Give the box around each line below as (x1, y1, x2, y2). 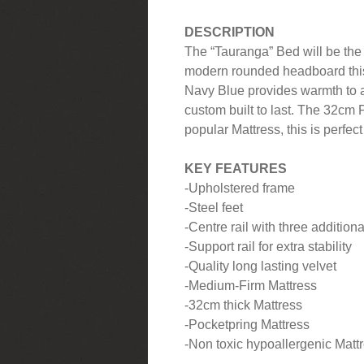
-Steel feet (184, 200, 243, 214)
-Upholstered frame (184, 180, 295, 195)
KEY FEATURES (184, 161, 287, 175)
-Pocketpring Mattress (184, 317, 310, 331)
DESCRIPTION (184, 24, 275, 39)
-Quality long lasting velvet (184, 258, 336, 273)
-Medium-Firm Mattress (184, 278, 317, 292)
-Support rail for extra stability (184, 239, 352, 253)
